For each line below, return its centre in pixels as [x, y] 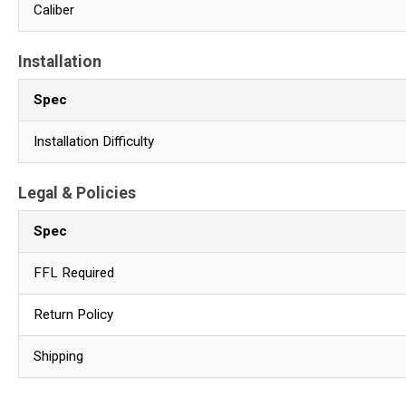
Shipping [58, 356]
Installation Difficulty [94, 141]
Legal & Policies [77, 193]
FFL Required [74, 272]
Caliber [54, 10]
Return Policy [73, 314]
